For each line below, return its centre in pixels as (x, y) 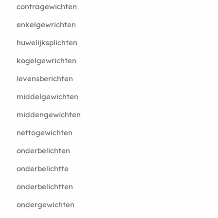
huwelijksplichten (47, 43)
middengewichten (48, 115)
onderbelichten (43, 151)
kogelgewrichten (46, 61)
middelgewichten (47, 97)
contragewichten (46, 7)
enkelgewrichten (46, 25)
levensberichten (45, 79)
